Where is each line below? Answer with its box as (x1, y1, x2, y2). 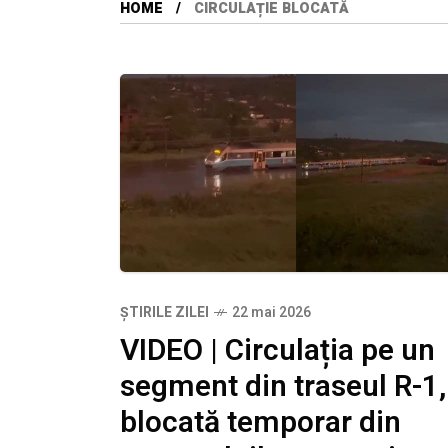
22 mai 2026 (232, 301, 311, 323)
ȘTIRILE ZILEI (120, 301, 209, 323)
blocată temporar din (120, 400, 401, 445)
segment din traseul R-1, (120, 364, 446, 409)
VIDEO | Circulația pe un (120, 328, 435, 373)
